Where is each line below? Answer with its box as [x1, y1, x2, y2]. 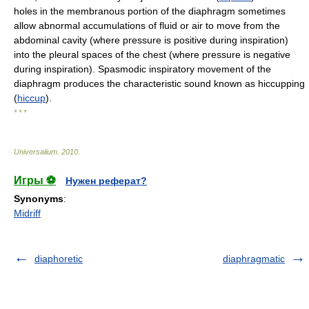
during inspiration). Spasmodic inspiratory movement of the [14, 63, 271, 74]
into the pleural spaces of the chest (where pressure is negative [14, 49, 290, 60]
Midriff [14, 208, 41, 219]
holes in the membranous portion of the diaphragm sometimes [14, 6, 286, 17]
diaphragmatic [223, 253, 285, 264]
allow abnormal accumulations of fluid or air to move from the [14, 20, 280, 31]
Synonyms [14, 193, 63, 204]
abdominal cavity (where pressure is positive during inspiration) [14, 34, 288, 46]
